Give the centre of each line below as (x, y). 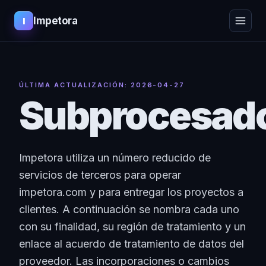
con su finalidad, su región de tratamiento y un (132, 227)
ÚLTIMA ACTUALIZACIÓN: (75, 85)
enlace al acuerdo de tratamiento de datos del (132, 244)
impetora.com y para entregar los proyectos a (131, 192)
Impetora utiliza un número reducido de (115, 158)
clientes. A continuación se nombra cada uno (129, 209)
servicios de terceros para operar (100, 175)
